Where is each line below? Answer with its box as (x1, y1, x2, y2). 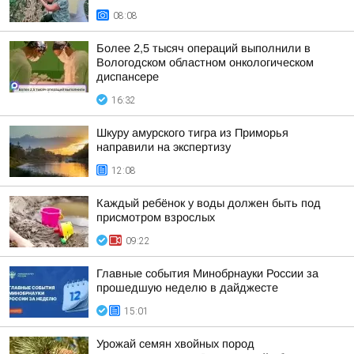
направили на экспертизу (96, 141, 231, 153)
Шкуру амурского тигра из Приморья (96, 126, 288, 139)
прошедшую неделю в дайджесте (96, 281, 278, 294)
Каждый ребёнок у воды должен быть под (96, 197, 321, 209)
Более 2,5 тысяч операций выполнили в (96, 42, 311, 55)
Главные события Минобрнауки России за (96, 267, 318, 280)
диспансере (96, 70, 159, 83)
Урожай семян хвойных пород (96, 337, 254, 350)
